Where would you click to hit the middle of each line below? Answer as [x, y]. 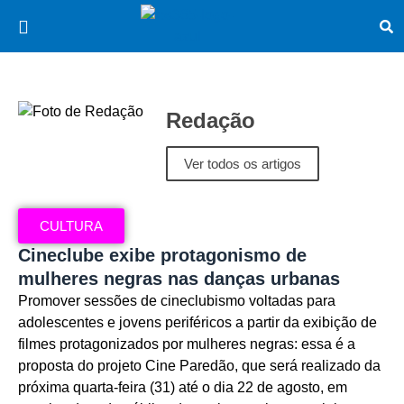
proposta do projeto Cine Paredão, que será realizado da [199, 365]
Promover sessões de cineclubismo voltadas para [177, 300]
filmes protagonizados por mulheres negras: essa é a [187, 344]
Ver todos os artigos [243, 163]
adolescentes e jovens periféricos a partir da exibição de [197, 322]
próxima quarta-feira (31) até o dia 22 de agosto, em [183, 387]
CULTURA [71, 225]
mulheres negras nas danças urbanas [179, 278]
